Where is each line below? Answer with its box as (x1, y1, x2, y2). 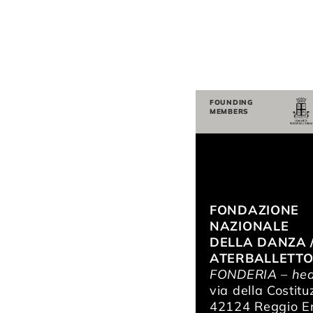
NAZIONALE (210, 217, 289, 234)
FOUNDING (210, 97, 254, 107)
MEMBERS (210, 106, 249, 116)
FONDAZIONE (210, 201, 299, 218)
